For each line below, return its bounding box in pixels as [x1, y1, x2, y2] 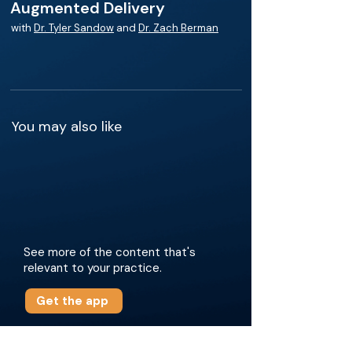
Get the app [36, 293, 108, 309]
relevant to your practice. [24, 260, 162, 276]
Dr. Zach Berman [138, 21, 218, 35]
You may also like [12, 117, 122, 136]
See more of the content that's [24, 244, 196, 260]
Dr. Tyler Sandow [34, 21, 114, 35]
